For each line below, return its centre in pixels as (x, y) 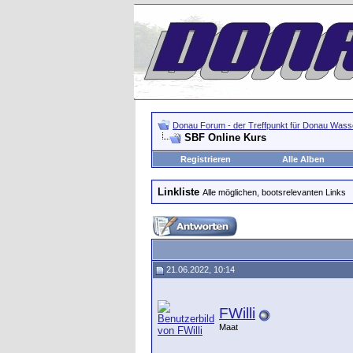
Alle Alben (303, 159)
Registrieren (205, 159)
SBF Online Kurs (225, 137)
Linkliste (178, 192)
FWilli (237, 313)
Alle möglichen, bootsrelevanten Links (274, 192)
